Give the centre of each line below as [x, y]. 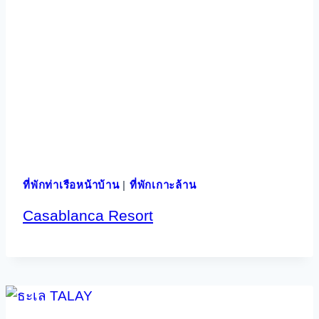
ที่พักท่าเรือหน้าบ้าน [71, 185]
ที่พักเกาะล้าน [163, 185]
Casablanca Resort [88, 215]
